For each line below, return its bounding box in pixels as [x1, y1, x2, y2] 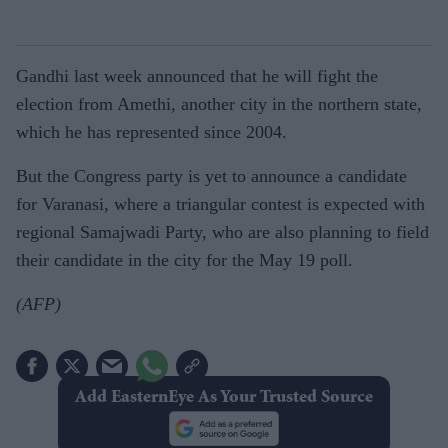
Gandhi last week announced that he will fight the [16, 66, 378, 86]
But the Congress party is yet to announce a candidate [16, 166, 407, 186]
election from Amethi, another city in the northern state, [16, 94, 422, 114]
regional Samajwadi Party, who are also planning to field [16, 222, 429, 242]
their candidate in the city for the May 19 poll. [16, 250, 353, 270]
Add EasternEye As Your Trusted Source [74, 389, 373, 407]
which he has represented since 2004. [16, 122, 287, 142]
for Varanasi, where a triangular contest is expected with [16, 194, 425, 214]
